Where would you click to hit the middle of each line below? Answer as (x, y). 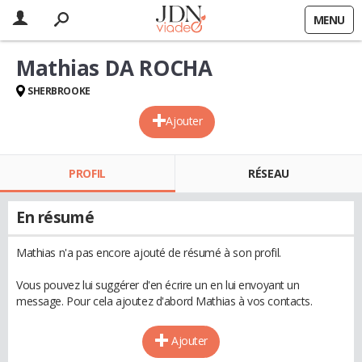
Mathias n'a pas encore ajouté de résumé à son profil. (149, 253)
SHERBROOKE (59, 91)
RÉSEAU (269, 173)
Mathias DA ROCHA (114, 68)
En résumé (55, 217)
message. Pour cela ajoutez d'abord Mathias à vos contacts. (164, 301)
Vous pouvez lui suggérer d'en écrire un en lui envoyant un (158, 285)
